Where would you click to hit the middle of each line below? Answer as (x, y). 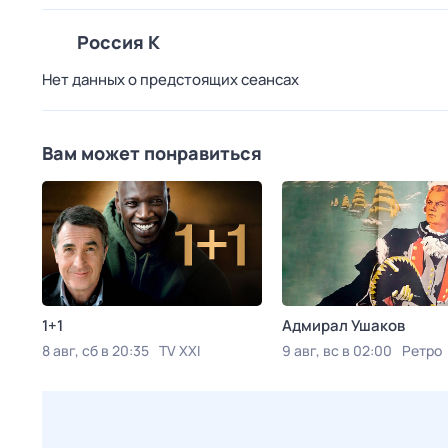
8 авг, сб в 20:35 (95, 350)
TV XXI (179, 350)
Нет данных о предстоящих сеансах (170, 79)
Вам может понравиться (152, 153)
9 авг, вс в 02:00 (337, 350)
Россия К (118, 42)
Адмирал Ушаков (343, 325)
